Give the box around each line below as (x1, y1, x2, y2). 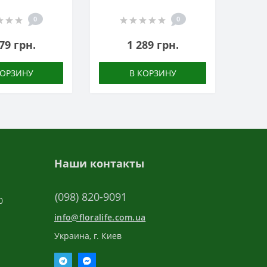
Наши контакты (54, 156, 144, 170)
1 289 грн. (126, 38, 179, 52)
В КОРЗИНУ (129, 67, 176, 79)
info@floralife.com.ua (54, 212, 146, 223)
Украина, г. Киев (54, 230, 122, 241)
